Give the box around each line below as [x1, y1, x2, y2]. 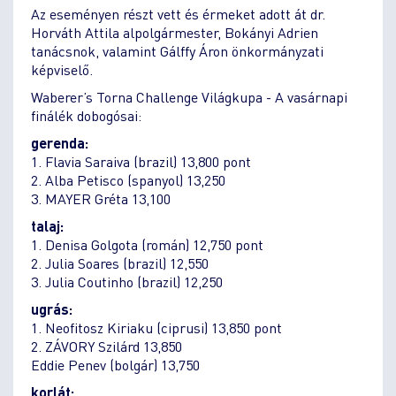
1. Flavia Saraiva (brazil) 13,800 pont [31, 151, 251, 171]
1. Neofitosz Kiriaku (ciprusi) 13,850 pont [31, 317, 282, 337]
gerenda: [31, 133, 88, 152]
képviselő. [31, 59, 93, 79]
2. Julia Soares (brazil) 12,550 [31, 253, 209, 272]
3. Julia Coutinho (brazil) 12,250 [31, 271, 223, 291]
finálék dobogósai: [31, 105, 141, 125]
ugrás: [31, 299, 72, 318]
